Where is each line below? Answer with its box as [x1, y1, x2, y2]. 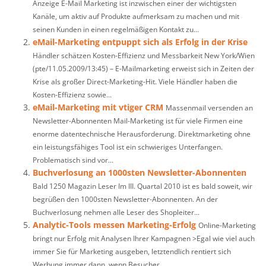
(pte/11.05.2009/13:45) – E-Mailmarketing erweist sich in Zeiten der [33, 64, 254, 73]
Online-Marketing [198, 220, 256, 230]
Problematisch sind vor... [33, 155, 113, 164]
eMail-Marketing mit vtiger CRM [33, 102, 163, 113]
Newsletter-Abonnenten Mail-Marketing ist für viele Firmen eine [33, 116, 243, 125]
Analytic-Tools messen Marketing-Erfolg [33, 219, 196, 230]
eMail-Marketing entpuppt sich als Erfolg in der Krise [33, 36, 248, 47]
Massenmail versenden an [166, 103, 253, 112]
